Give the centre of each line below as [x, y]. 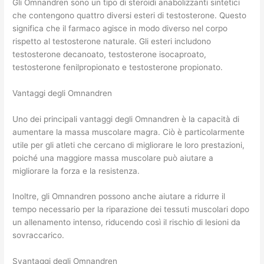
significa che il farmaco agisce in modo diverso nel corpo [120, 28]
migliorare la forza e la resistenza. [76, 171]
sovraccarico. [39, 235]
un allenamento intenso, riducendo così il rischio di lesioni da [127, 222]
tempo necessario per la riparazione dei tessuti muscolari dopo [131, 209]
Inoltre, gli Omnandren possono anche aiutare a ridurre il [119, 197]
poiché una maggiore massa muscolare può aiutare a [113, 158]
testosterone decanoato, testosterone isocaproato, [110, 54]
